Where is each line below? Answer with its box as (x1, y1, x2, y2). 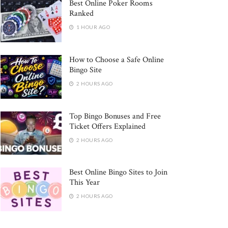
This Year (69, 177, 100, 188)
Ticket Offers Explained (69, 121, 146, 132)
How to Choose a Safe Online (69, 54, 164, 65)
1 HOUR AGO (75, 24, 110, 30)
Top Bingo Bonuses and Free (69, 110, 161, 122)
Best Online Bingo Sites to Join (69, 167, 167, 178)
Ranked (69, 8, 94, 19)
